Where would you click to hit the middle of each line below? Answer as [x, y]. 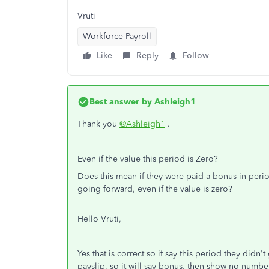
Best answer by [121, 102]
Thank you [98, 124]
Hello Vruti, [101, 219]
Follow [196, 56]
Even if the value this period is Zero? [148, 159]
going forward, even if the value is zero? [155, 189]
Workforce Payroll [117, 36]
